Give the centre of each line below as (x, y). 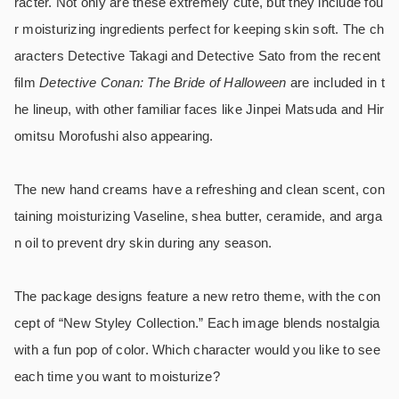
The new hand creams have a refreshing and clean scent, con (199, 189)
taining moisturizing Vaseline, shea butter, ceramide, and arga (198, 216)
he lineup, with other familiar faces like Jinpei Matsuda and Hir (199, 109)
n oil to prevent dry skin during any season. (143, 242)
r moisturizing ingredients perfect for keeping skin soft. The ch (199, 28)
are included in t (337, 82)
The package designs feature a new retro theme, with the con (198, 296)
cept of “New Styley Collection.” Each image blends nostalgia (197, 322)
